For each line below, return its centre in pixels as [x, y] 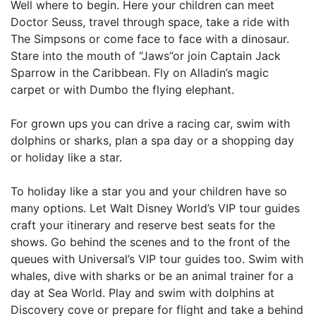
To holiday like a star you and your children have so [149, 191]
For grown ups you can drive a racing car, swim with [150, 123]
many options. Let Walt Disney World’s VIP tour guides [155, 208]
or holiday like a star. [66, 157]
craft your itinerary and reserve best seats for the [143, 225]
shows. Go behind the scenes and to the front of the [150, 242]
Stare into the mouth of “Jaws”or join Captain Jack [146, 56]
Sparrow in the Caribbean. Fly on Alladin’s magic [140, 73]
